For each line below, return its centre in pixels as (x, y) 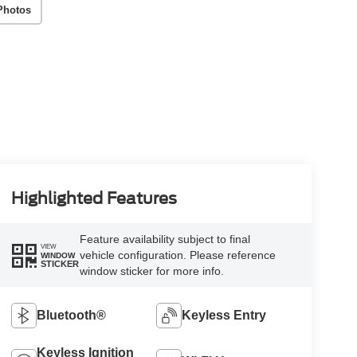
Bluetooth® (71, 316)
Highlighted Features (94, 199)
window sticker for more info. (151, 271)
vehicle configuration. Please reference (177, 255)
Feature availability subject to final (165, 239)
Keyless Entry (224, 316)
